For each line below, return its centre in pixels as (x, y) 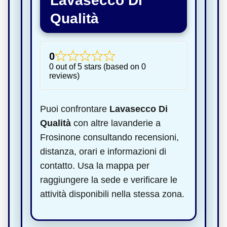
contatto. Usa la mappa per (95, 165)
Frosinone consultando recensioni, (109, 137)
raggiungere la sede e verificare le (109, 180)
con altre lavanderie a (116, 123)
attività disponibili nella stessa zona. (112, 194)
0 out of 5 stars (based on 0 (98, 66)
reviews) (64, 75)
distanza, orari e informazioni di (103, 151)
